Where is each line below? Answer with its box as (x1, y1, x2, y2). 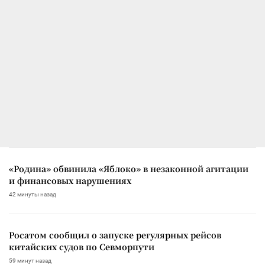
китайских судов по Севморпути (9, 240, 154, 253)
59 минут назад (9, 257, 51, 264)
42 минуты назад (9, 190, 56, 198)
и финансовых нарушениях (9, 174, 131, 186)
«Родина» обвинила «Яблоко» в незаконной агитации (9, 162, 248, 174)
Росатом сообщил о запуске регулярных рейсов (9, 228, 221, 241)
